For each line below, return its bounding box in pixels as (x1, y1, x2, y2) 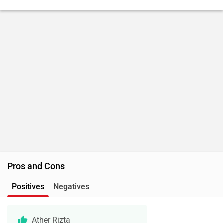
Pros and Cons (7, 160, 65, 172)
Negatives (53, 181, 89, 191)
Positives (12, 181, 44, 191)
